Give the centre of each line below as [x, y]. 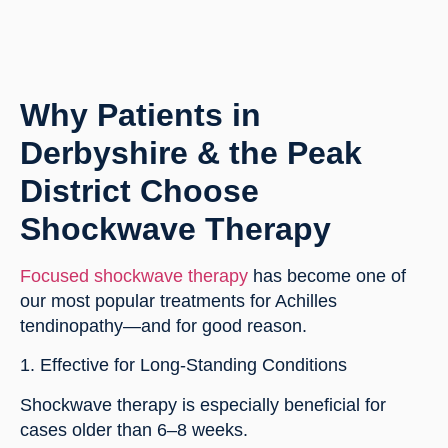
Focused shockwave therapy [134, 275]
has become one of [327, 275]
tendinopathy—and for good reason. [163, 325]
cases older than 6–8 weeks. [134, 429]
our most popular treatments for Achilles [178, 300]
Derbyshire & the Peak [191, 152]
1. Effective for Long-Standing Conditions [183, 365]
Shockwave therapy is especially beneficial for [203, 404]
